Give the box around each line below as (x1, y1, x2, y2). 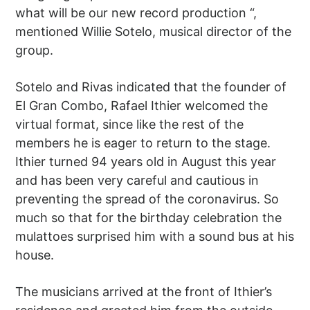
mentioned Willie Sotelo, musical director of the (15, 24, 292, 39)
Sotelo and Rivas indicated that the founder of (15, 79, 287, 94)
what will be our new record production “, (15, 5, 257, 20)
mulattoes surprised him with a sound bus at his (15, 228, 295, 244)
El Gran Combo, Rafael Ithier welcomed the (15, 98, 268, 113)
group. (15, 42, 54, 57)
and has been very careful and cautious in (15, 172, 259, 188)
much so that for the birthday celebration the (15, 210, 282, 225)
